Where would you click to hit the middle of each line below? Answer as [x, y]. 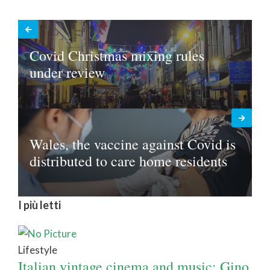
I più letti [39, 205]
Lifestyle [38, 250]
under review [67, 73]
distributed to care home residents [129, 161]
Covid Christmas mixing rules [117, 56]
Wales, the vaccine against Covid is [133, 144]
